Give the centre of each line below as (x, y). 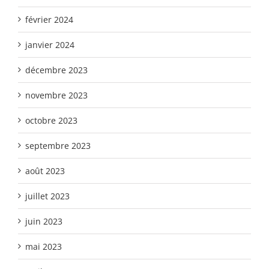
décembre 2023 (56, 70)
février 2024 (49, 20)
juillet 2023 (47, 196)
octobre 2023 (51, 121)
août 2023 (45, 171)
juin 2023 (44, 222)
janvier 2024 (50, 45)
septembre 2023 (58, 146)
